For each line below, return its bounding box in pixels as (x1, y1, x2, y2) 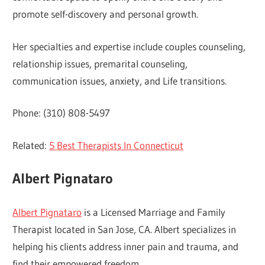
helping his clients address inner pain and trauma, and (12, 240, 239, 253)
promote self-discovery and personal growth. (12, 8, 199, 21)
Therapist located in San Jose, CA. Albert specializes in (12, 222, 237, 235)
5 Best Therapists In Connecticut (49, 138, 184, 151)
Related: (12, 138, 50, 151)
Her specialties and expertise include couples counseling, (12, 40, 246, 53)
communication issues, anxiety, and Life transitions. (12, 74, 227, 87)
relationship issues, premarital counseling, (12, 57, 188, 70)
